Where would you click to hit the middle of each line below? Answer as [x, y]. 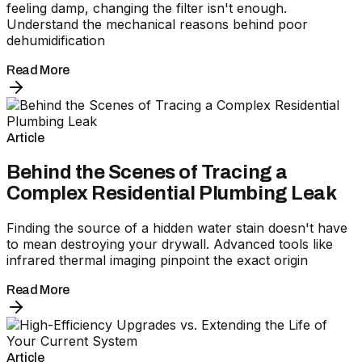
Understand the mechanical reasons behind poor [157, 24]
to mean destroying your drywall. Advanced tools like [170, 244]
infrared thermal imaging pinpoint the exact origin [157, 260]
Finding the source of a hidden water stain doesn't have [177, 227]
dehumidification [56, 40]
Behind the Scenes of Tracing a [147, 172]
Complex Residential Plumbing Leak [172, 193]
